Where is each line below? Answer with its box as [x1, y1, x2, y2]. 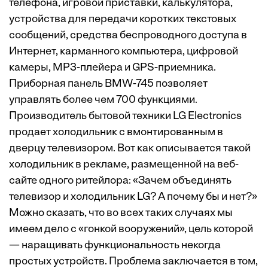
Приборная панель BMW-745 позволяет [9, 78, 208, 90]
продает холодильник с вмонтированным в [9, 127, 223, 138]
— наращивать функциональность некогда [9, 240, 221, 251]
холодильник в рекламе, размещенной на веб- [9, 159, 239, 170]
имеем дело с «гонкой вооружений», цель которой [9, 224, 253, 235]
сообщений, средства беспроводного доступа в [9, 30, 247, 41]
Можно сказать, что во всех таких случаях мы [9, 208, 233, 219]
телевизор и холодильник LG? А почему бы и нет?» [9, 191, 257, 203]
